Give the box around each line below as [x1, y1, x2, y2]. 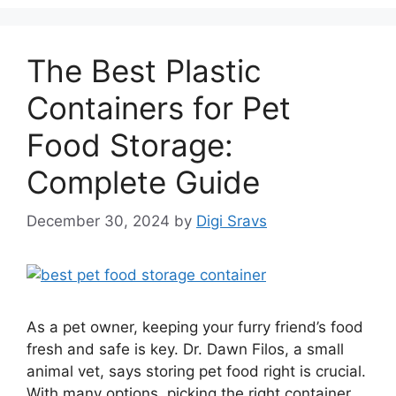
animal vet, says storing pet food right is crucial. [27, 362, 366, 380]
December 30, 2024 [27, 212, 170, 230]
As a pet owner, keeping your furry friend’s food [27, 318, 363, 336]
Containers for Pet [27, 88, 291, 126]
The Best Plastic [27, 51, 262, 89]
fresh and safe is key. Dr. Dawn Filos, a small [27, 340, 344, 358]
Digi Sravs [196, 212, 267, 230]
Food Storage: [27, 126, 233, 164]
